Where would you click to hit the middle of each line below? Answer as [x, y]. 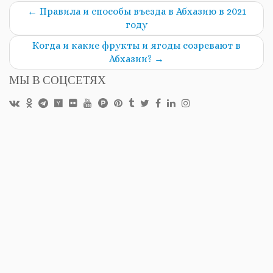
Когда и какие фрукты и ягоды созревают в [136, 46]
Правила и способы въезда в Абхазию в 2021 [141, 12]
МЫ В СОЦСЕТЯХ [58, 82]
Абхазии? [132, 59]
